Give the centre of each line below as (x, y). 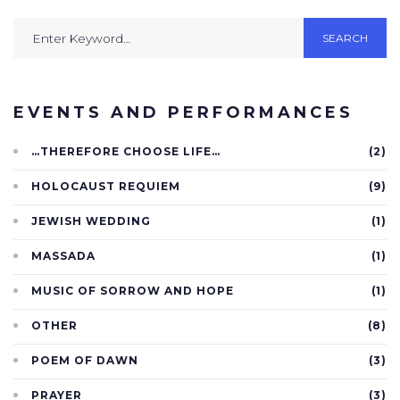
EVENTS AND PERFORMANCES (183, 113)
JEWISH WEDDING (91, 221)
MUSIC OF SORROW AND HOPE (133, 291)
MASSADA (63, 256)
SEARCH (346, 37)
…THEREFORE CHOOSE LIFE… (126, 152)
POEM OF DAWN (85, 361)
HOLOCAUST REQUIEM (106, 187)
